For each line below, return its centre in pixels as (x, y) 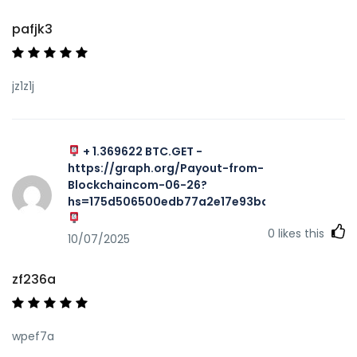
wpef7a (33, 336)
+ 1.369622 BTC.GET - (141, 151)
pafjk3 (32, 29)
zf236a (34, 279)
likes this (301, 233)
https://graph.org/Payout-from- (166, 168)
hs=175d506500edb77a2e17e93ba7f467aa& (198, 201)
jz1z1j (23, 86)
